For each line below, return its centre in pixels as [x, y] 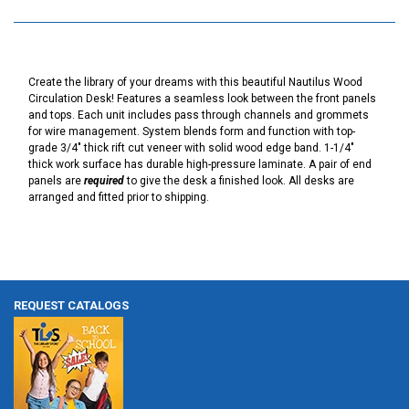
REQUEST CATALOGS [71, 305]
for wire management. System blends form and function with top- [192, 131]
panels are [56, 180]
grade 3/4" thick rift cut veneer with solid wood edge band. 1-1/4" [191, 147]
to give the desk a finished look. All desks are [239, 180]
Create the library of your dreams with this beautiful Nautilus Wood [195, 82]
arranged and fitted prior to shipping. [119, 197]
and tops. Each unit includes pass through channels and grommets [199, 115]
